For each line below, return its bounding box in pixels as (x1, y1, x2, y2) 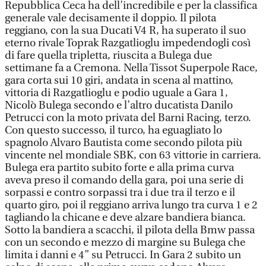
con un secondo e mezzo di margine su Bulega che (5, 236, 245, 249)
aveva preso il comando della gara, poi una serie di (5, 174, 243, 186)
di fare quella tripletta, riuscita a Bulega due (5, 49, 212, 62)
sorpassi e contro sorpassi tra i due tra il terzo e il (5, 186, 235, 199)
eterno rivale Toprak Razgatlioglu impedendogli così (5, 37, 251, 49)
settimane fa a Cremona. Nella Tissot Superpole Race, (5, 62, 258, 74)
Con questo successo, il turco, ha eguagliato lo (5, 124, 222, 137)
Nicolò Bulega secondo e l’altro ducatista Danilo (5, 99, 233, 112)
